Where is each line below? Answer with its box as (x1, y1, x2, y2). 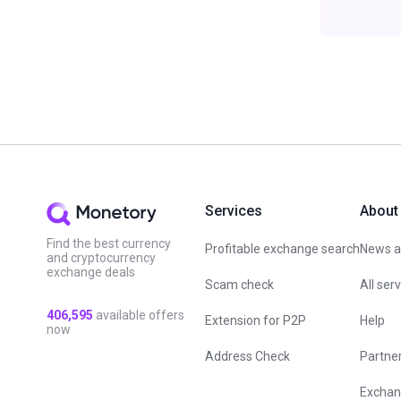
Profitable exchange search (205, 242, 360, 256)
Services (205, 202, 262, 219)
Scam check (205, 277, 274, 292)
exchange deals (47, 265, 135, 279)
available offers (93, 308, 184, 322)
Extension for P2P (205, 313, 306, 328)
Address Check (205, 349, 290, 363)
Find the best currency (47, 236, 171, 251)
